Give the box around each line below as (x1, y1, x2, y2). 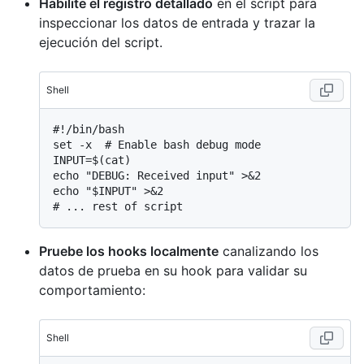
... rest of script (66, 199, 183, 213)
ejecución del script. (39, 33, 162, 50)
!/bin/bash (59, 122, 124, 136)
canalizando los (219, 242, 318, 259)
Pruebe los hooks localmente (39, 242, 219, 259)
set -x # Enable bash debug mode (53, 137, 261, 151)
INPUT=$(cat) (53, 153, 131, 167)
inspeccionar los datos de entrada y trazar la (39, 14, 315, 31)
